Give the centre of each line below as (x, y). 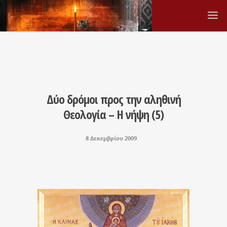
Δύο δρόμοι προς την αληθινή (113, 99)
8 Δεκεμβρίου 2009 (111, 138)
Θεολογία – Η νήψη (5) (113, 114)
